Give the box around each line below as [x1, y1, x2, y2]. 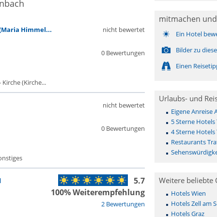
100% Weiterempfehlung [50, 187, 145, 198]
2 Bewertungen [101, 200, 145, 208]
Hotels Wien [170, 189, 206, 198]
